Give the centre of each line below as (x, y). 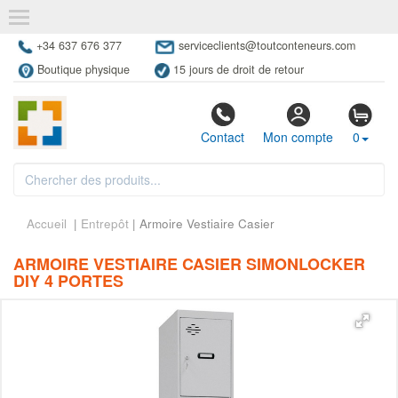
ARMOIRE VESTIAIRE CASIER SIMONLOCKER (189, 264)
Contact (223, 137)
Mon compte (298, 137)
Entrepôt (105, 224)
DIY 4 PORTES (68, 281)
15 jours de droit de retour (239, 70)
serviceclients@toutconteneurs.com (267, 45)
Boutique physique (83, 70)
